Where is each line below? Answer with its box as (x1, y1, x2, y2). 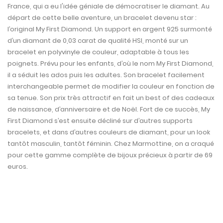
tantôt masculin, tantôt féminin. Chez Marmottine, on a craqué (7, 139, 214, 149)
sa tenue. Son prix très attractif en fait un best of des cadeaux (7, 93, 215, 103)
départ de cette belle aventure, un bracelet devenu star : (7, 13, 197, 23)
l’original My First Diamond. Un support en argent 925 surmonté (7, 24, 212, 34)
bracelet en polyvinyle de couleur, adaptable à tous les (7, 47, 189, 57)
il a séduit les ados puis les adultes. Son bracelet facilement (7, 70, 205, 80)
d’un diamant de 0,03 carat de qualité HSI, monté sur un (7, 36, 188, 46)
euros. (7, 162, 28, 172)
